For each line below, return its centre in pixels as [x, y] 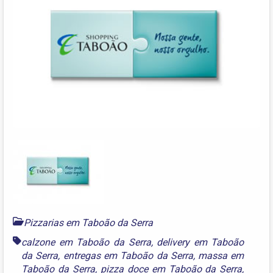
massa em [221, 256]
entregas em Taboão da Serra [128, 256]
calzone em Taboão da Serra [86, 243]
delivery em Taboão [200, 243]
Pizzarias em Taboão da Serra [88, 223]
